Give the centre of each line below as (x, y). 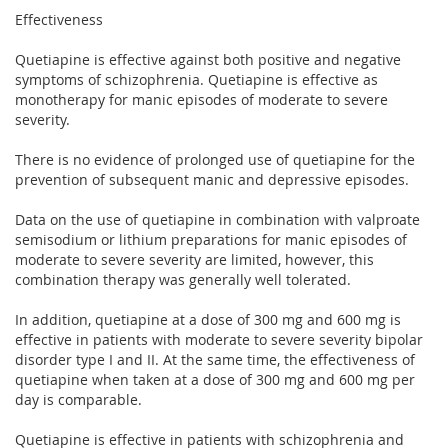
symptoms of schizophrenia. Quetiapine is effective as (196, 79)
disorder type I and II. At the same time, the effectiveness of (215, 359)
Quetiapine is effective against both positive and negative (208, 59)
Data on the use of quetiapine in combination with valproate (217, 219)
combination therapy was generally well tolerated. (183, 279)
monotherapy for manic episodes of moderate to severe (201, 99)
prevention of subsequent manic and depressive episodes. (212, 179)
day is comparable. (78, 399)
